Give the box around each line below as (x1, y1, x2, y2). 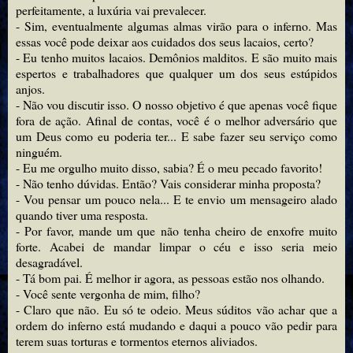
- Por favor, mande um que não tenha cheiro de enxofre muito (16, 222, 337, 240)
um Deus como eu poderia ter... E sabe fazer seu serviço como (16, 128, 337, 145)
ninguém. (16, 143, 62, 161)
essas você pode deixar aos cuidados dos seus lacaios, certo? (16, 33, 314, 50)
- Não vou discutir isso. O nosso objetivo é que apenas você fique (16, 96, 337, 113)
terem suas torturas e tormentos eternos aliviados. (16, 333, 258, 350)
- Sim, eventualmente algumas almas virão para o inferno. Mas (16, 17, 337, 35)
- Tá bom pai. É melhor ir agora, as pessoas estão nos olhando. (16, 269, 325, 287)
